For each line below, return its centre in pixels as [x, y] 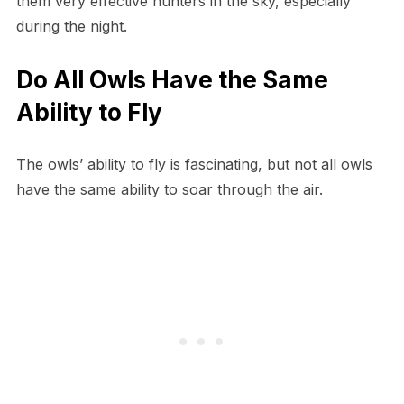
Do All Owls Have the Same [172, 79]
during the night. [71, 26]
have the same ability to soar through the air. [169, 189]
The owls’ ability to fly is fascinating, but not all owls [194, 164]
